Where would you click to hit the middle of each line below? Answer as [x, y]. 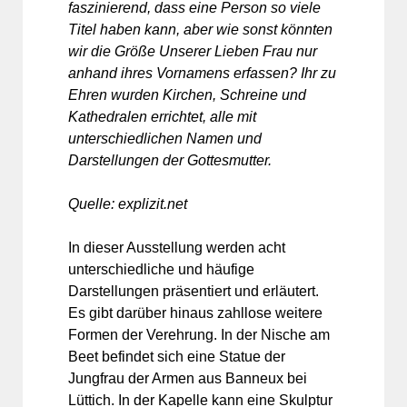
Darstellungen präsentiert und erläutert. [194, 291]
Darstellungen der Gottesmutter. [170, 160]
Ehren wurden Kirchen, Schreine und [187, 94]
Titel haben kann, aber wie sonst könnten [200, 29]
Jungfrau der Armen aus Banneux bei [188, 378]
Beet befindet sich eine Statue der [177, 356]
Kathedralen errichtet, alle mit [162, 116]
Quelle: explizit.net [128, 203]
